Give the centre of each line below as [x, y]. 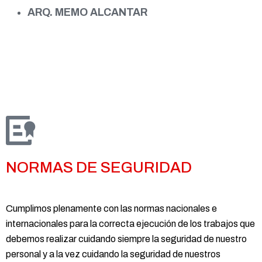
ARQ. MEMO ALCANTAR [87, 12]
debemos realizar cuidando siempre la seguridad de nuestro [126, 239]
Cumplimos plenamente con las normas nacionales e [111, 208]
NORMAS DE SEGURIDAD [99, 167]
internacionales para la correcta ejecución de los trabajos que [130, 223]
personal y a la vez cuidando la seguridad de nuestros [113, 254]
